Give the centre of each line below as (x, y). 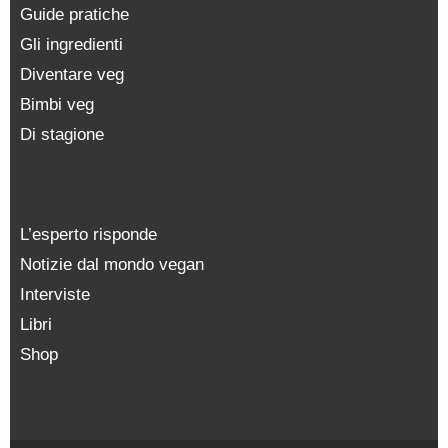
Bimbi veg (57, 105)
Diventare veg (72, 75)
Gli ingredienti (71, 45)
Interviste (55, 295)
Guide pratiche (74, 15)
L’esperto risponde (88, 235)
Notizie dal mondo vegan (112, 265)
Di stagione (62, 135)
